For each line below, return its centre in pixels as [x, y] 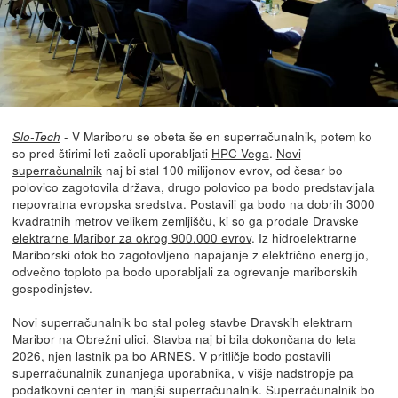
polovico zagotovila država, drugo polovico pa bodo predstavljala [193, 186]
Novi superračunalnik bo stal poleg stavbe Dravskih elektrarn [182, 321]
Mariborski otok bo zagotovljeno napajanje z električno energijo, [190, 254]
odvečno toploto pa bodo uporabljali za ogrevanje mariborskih [185, 271]
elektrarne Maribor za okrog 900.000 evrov [131, 237]
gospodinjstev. [52, 287]
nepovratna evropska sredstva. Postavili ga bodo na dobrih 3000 [193, 203]
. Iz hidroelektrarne [304, 237]
